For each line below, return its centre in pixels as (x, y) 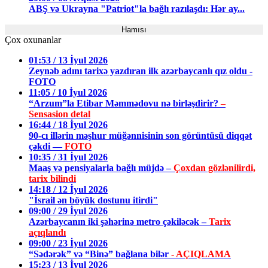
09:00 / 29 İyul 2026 (68, 211)
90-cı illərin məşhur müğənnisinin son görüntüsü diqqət (140, 136)
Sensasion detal (60, 114)
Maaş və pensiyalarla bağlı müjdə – (101, 168)
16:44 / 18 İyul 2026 (68, 125)
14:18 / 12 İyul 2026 (68, 190)
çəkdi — (47, 147)
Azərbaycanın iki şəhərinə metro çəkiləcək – (119, 222)
